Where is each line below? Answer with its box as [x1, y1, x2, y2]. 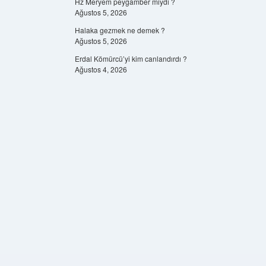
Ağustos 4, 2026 [74, 64, 127, 74]
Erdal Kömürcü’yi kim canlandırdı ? [74, 53, 187, 64]
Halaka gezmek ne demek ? [74, 25, 165, 35]
